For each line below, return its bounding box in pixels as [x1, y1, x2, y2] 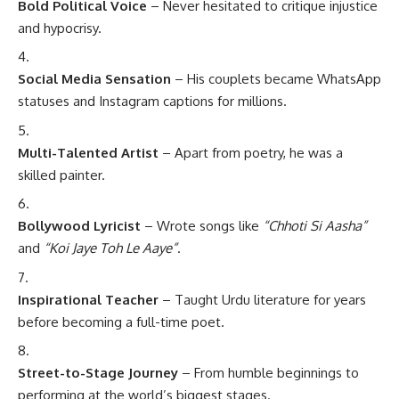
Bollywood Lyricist [18, 217, 141, 235]
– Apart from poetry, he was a [159, 143, 343, 161]
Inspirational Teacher [18, 290, 159, 308]
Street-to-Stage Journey [18, 364, 178, 382]
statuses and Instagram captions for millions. [18, 93, 287, 110]
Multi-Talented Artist [18, 143, 159, 161]
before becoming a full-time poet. [18, 313, 224, 330]
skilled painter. [18, 166, 105, 183]
